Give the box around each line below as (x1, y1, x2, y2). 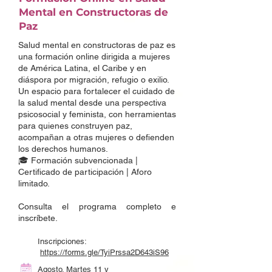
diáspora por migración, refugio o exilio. (18, 75, 169, 84)
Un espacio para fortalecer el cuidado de (18, 86, 175, 96)
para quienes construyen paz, (18, 121, 132, 131)
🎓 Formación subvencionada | (18, 155, 138, 165)
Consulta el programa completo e (18, 202, 176, 211)
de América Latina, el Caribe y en (18, 63, 146, 73)
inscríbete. (18, 213, 58, 223)
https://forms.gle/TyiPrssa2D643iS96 (40, 248, 169, 257)
